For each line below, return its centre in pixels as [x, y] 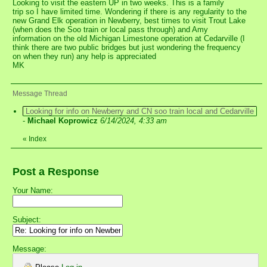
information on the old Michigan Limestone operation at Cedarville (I [129, 39]
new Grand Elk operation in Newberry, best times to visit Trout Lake [129, 21]
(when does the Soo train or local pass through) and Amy [110, 30]
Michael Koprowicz [64, 121]
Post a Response [56, 172]
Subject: [27, 220]
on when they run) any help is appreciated [84, 57]
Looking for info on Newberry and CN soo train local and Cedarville [140, 111]
